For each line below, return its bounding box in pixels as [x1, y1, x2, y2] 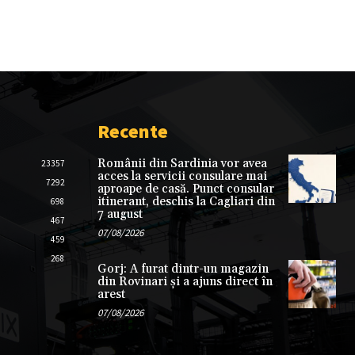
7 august [97, 207, 143, 223]
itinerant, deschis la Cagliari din [97, 194, 275, 210]
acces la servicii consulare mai [97, 169, 267, 185]
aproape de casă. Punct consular [97, 181, 274, 197]
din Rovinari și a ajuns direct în [97, 274, 273, 290]
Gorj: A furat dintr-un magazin [97, 261, 269, 277]
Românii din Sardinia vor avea [97, 156, 267, 172]
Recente [97, 119, 168, 144]
